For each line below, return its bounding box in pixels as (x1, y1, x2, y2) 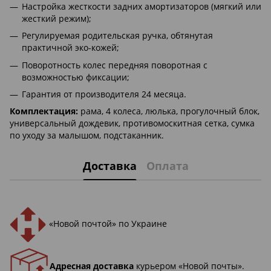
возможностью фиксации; (22, 71, 129, 83)
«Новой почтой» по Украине (47, 218, 169, 230)
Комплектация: (10, 105, 78, 117)
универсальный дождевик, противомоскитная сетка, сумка (10, 117, 255, 129)
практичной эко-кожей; (22, 42, 119, 54)
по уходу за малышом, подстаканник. (10, 129, 164, 142)
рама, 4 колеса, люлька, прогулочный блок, (78, 105, 260, 117)
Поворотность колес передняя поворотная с (22, 59, 207, 71)
